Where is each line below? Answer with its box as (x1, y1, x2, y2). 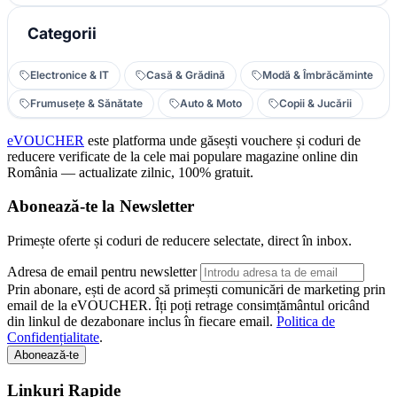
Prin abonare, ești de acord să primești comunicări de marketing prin (7, 282, 385, 298)
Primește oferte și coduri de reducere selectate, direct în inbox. (7, 233, 352, 249)
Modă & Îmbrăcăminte (262, 67, 373, 82)
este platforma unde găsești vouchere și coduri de (84, 132, 361, 148)
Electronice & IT (30, 67, 109, 82)
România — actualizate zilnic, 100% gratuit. (7, 164, 253, 180)
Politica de (276, 314, 335, 330)
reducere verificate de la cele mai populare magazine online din (7, 148, 358, 164)
